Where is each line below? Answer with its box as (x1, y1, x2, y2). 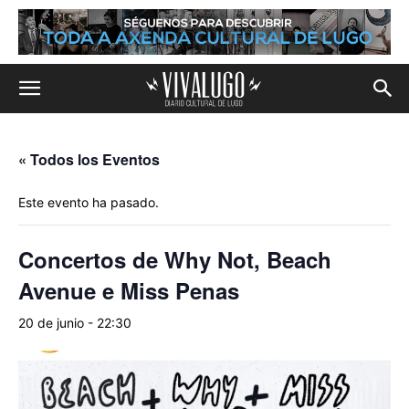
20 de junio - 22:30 (18, 315, 131, 330)
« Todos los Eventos (18, 149, 160, 170)
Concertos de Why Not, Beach (18, 244, 331, 275)
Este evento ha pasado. (18, 194, 159, 210)
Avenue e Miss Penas (18, 275, 239, 306)
